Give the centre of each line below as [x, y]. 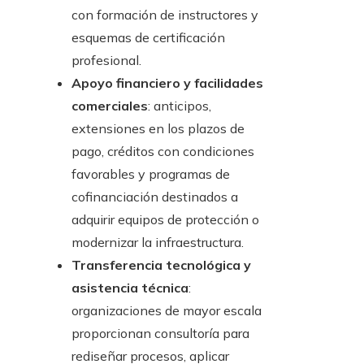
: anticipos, [180, 106]
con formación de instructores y [165, 15]
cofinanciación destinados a [155, 197]
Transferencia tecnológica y [161, 265]
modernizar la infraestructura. [158, 243]
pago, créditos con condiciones [163, 152]
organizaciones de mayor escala [167, 311]
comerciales [110, 106]
